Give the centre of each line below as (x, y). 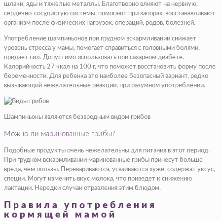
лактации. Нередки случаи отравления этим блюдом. (82, 188)
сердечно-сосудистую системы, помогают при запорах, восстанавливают (110, 14)
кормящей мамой (60, 215)
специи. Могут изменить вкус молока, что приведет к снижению (98, 179)
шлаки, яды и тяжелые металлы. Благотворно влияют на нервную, (101, 4)
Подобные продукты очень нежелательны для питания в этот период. (107, 151)
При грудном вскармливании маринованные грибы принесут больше (103, 160)
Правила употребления (80, 206)
